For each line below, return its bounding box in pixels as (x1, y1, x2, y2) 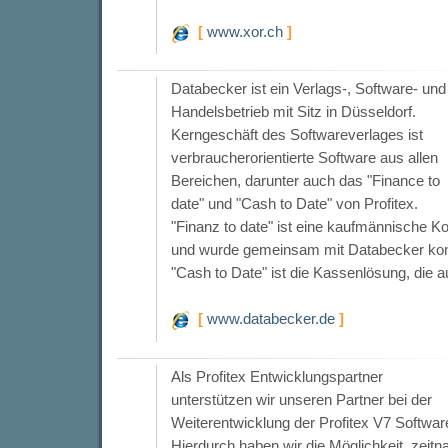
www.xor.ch (206, 23, 283, 41)
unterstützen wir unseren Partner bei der (170, 390, 432, 408)
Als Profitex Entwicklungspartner (170, 367, 383, 385)
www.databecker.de (206, 310, 335, 328)
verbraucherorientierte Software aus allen (170, 149, 438, 167)
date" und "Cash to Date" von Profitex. (170, 195, 418, 213)
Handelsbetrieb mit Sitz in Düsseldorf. (170, 103, 416, 121)
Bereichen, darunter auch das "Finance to (170, 172, 440, 190)
